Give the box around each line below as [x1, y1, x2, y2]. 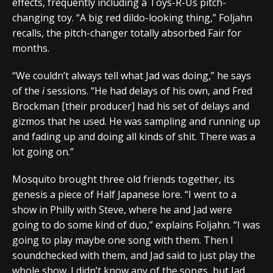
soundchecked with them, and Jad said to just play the [12, 248, 255, 262]
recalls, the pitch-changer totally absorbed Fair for [12, 26, 241, 40]
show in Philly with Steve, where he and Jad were [12, 202, 232, 216]
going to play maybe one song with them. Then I [12, 233, 233, 247]
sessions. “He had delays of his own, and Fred [44, 83, 252, 97]
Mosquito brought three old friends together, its [12, 172, 235, 186]
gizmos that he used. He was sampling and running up [12, 114, 260, 128]
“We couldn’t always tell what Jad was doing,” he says [12, 68, 251, 82]
